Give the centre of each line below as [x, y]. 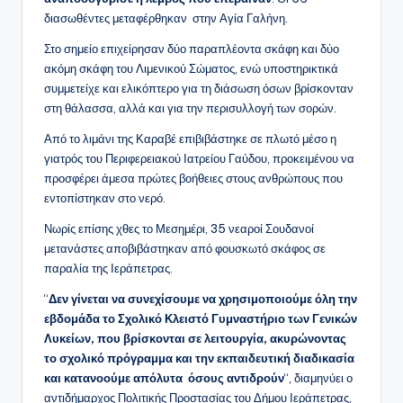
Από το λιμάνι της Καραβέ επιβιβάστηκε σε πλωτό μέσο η [190, 139]
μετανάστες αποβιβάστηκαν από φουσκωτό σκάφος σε [185, 249]
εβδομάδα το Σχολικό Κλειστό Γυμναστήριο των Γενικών [201, 319]
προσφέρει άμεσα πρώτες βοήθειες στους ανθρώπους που [193, 179]
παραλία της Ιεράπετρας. [108, 269]
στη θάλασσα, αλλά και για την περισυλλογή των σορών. [190, 108]
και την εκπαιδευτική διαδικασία [265, 358]
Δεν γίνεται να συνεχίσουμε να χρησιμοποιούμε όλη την [203, 299]
